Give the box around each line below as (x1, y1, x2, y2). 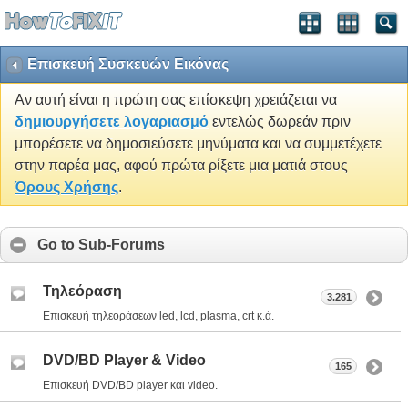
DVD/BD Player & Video (43, 352, 206, 369)
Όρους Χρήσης (15, 179, 118, 196)
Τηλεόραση (43, 283, 122, 300)
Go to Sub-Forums (37, 237, 165, 253)
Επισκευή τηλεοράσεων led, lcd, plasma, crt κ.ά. (43, 309, 274, 322)
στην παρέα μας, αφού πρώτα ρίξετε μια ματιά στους (15, 158, 348, 174)
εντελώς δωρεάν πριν (209, 114, 351, 130)
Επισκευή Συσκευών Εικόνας (27, 56, 229, 72)
